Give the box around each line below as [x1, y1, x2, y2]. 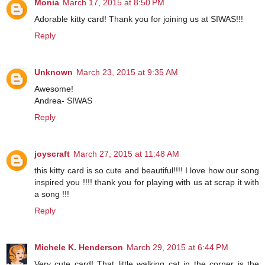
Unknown [34, 67, 73, 77]
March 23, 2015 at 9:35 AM [76, 67, 178, 77]
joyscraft [34, 148, 70, 159]
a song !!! [34, 189, 69, 199]
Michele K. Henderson [34, 242, 123, 252]
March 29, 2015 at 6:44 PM [127, 242, 228, 252]
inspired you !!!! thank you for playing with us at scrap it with [34, 177, 259, 187]
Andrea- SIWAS [34, 95, 92, 105]
